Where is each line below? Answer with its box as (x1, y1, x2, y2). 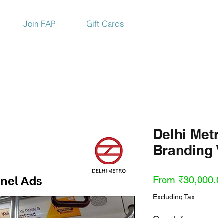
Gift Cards (86, 18, 124, 29)
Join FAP (23, 18, 55, 29)
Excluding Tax (153, 193, 195, 200)
